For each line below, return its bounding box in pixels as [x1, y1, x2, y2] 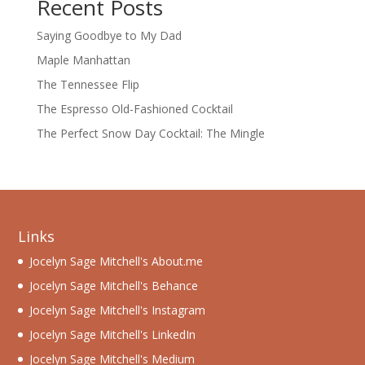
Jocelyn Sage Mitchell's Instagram [29, 302, 206, 319]
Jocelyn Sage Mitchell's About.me [29, 253, 204, 270]
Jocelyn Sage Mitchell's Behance [29, 278, 199, 294]
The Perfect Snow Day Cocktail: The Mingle [36, 125, 265, 141]
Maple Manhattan [36, 51, 130, 68]
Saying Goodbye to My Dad [36, 27, 182, 43]
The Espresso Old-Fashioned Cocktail [36, 100, 233, 117]
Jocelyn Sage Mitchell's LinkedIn [29, 327, 196, 343]
